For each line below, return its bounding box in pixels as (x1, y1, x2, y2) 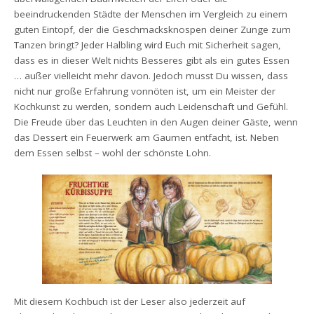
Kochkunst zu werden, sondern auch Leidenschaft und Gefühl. (14, 100, 289, 113)
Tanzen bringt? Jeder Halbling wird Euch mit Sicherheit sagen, (14, 38, 282, 51)
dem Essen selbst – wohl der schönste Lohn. (14, 146, 212, 159)
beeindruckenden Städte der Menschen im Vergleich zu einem (14, 7, 288, 20)
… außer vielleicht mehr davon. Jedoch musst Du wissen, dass (14, 69, 289, 82)
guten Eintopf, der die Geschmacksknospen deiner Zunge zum (14, 22, 292, 36)
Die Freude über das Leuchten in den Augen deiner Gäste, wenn (14, 115, 299, 128)
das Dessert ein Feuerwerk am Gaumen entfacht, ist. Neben (14, 130, 280, 144)
